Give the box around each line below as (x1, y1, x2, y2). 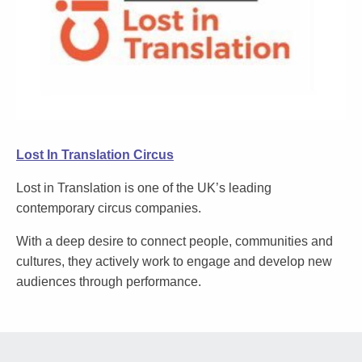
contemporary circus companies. (16, 200, 201, 215)
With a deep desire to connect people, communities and (16, 234, 333, 248)
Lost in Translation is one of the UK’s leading (16, 180, 271, 195)
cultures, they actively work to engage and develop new (16, 254, 332, 268)
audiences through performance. (16, 274, 201, 288)
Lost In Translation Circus (16, 147, 174, 162)
